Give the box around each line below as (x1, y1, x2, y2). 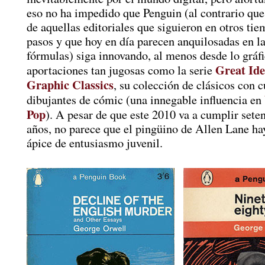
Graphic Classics (27, 75, 114, 93)
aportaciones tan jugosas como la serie (27, 62, 215, 78)
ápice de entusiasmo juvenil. (27, 134, 163, 151)
